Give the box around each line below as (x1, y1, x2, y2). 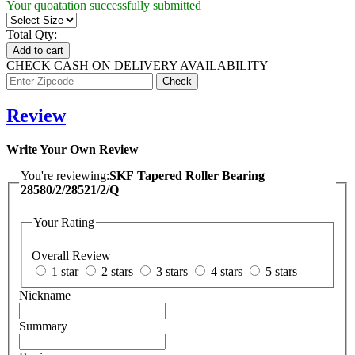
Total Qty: (6, 27, 57, 41)
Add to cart (13, 44, 63, 56)
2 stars (101, 264, 133, 278)
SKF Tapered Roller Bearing (109, 168, 265, 182)
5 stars (265, 264, 297, 278)
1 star (52, 264, 78, 278)
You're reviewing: (21, 168, 109, 182)
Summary (19, 319, 67, 333)
